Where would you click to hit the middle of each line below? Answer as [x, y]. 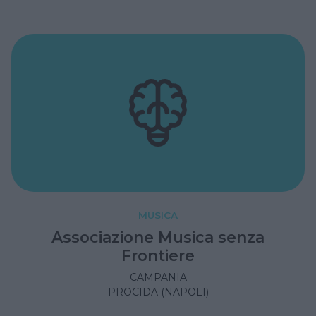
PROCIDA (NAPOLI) [158, 292]
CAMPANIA [158, 277]
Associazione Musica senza [158, 237]
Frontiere [158, 255]
